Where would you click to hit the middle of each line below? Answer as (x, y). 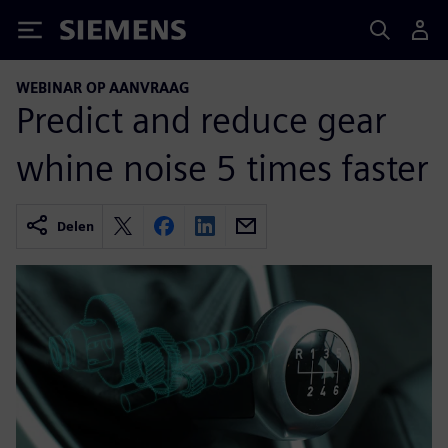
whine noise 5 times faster (222, 167)
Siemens (93, 33)
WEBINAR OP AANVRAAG (103, 87)
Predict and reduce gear (201, 119)
